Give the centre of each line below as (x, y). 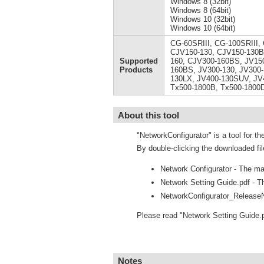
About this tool (148, 115)
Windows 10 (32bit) (203, 19)
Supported (139, 61)
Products (136, 70)
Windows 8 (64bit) (201, 10)
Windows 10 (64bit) (203, 28)
